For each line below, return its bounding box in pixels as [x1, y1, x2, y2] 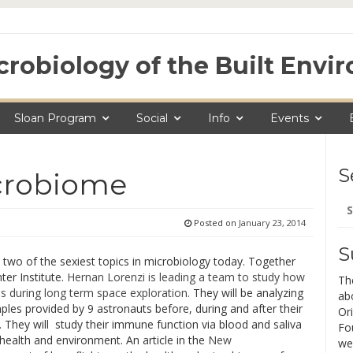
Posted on [191, 217, 239, 229]
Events [270, 111, 309, 125]
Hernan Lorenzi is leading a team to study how [67, 269, 305, 284]
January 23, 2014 [238, 217, 306, 229]
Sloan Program [14, 111, 96, 125]
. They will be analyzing [188, 285, 303, 300]
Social [136, 111, 168, 125]
